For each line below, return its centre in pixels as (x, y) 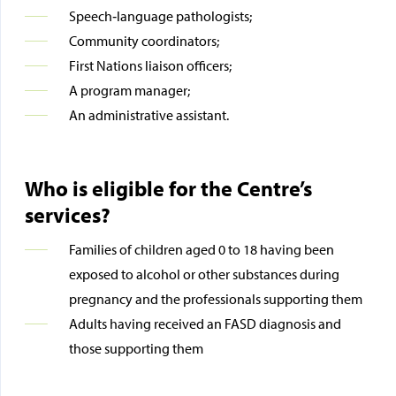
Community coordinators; (144, 41)
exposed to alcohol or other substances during (204, 274)
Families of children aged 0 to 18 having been (201, 249)
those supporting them (136, 348)
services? (67, 215)
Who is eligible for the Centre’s (168, 188)
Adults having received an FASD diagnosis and (205, 324)
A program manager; (129, 90)
